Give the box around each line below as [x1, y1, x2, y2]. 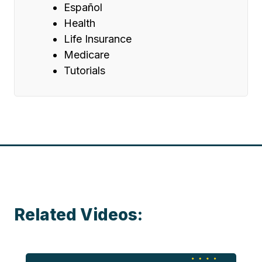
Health [64, 17, 95, 30]
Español [64, 1, 102, 14]
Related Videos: [14, 205, 143, 225]
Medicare [64, 49, 109, 61]
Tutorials [64, 64, 105, 77]
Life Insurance [64, 33, 132, 46]
